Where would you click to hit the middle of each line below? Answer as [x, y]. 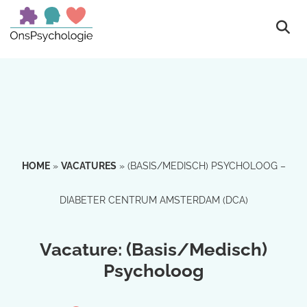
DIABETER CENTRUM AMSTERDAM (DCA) [153, 200]
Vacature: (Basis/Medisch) [153, 249]
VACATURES [88, 166]
